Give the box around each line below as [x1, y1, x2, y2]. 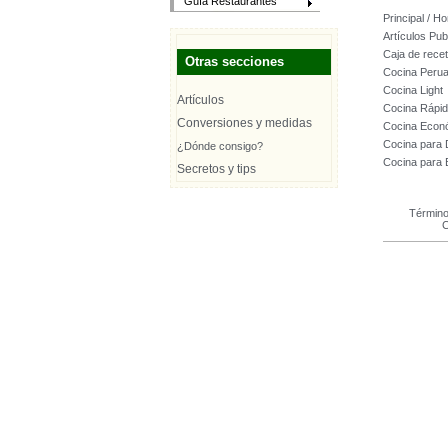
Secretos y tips [177, 162, 256, 176]
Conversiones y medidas [177, 116, 312, 130]
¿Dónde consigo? [177, 140, 263, 152]
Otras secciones [185, 54, 284, 69]
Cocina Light [383, 84, 443, 96]
